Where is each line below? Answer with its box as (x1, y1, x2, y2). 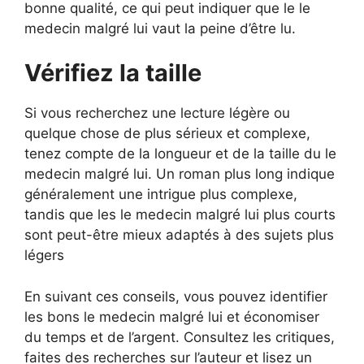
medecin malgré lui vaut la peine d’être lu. (24, 19, 296, 37)
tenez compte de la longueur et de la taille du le (24, 145, 336, 162)
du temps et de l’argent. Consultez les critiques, (24, 328, 335, 345)
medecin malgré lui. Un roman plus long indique (24, 166, 335, 182)
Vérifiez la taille (24, 58, 201, 87)
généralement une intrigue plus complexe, (24, 186, 297, 202)
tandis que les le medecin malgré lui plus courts (24, 206, 336, 223)
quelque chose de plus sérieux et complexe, (24, 125, 310, 141)
